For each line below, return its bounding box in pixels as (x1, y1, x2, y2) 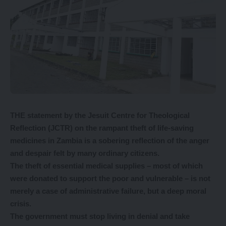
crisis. (10, 199, 31, 208)
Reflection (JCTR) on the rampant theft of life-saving (10, 124, 194, 133)
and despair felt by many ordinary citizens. (10, 149, 159, 158)
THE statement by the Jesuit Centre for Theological (10, 111, 190, 120)
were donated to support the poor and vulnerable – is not (10, 174, 210, 183)
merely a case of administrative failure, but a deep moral (10, 187, 206, 196)
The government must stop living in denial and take (10, 212, 190, 221)
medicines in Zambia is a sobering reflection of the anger (10, 136, 209, 145)
